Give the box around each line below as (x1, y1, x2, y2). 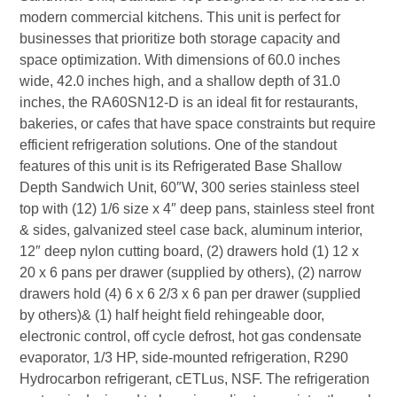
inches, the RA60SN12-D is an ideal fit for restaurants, (19, 95, 359, 111)
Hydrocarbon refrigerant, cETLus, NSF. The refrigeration (19, 371, 370, 387)
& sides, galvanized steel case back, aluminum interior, (19, 222, 363, 238)
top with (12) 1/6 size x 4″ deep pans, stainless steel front (19, 201, 375, 217)
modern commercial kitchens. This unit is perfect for (19, 10, 341, 26)
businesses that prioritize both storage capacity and (19, 31, 341, 47)
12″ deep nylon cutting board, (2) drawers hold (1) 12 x (19, 244, 360, 260)
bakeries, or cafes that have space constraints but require (19, 116, 377, 132)
